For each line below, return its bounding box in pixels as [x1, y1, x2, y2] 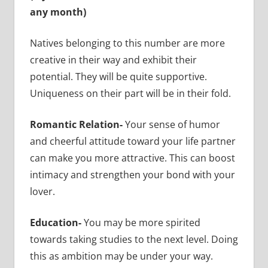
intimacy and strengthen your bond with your [29, 167, 235, 181]
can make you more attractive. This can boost [29, 151, 235, 165]
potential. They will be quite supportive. [29, 69, 207, 83]
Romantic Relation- [29, 117, 125, 131]
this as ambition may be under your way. [29, 249, 213, 263]
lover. [29, 184, 55, 198]
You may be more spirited [83, 215, 200, 229]
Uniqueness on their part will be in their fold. [29, 86, 231, 100]
